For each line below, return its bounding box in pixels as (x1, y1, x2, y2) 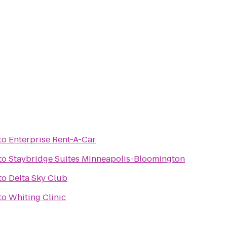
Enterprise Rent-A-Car (9, 134, 96, 145)
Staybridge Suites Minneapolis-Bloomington (9, 153, 185, 165)
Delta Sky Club (9, 172, 67, 184)
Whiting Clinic (9, 192, 66, 203)
